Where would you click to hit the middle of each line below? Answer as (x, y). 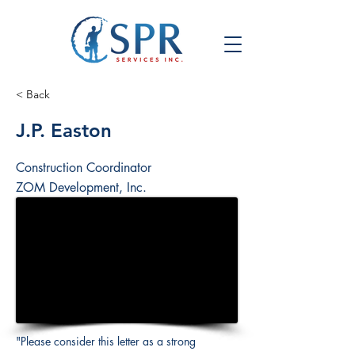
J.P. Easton (64, 130)
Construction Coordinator (84, 168)
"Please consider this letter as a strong (106, 341)
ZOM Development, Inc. (81, 187)
